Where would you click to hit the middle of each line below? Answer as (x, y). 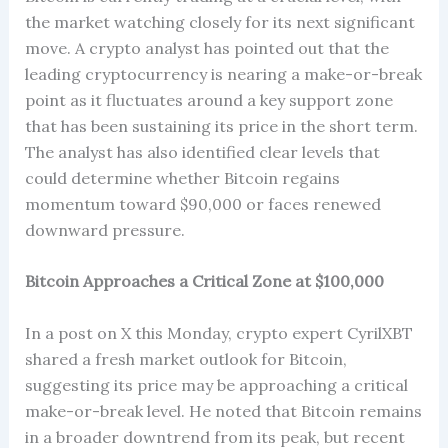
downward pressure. (104, 229)
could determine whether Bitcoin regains (182, 177)
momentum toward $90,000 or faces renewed (202, 203)
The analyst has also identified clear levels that (202, 151)
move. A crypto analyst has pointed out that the (206, 47)
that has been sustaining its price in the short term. (221, 125)
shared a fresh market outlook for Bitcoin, (185, 358)
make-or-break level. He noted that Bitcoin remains (223, 410)
